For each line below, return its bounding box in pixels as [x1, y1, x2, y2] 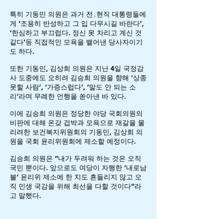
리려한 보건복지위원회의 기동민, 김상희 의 [10, 128, 143, 136]
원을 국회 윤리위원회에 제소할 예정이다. [10, 137, 136, 146]
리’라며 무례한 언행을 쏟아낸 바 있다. [10, 92, 126, 101]
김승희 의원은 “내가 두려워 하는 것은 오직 [10, 154, 141, 163]
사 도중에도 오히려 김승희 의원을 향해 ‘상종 [10, 73, 147, 82]
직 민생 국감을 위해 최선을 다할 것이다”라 [10, 182, 141, 191]
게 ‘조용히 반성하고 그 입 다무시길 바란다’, [10, 19, 144, 28]
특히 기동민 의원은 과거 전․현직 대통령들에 [10, 10, 146, 19]
